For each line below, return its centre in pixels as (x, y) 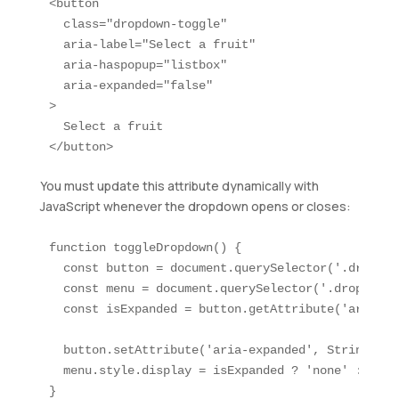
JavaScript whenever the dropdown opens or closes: (195, 207)
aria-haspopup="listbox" (138, 65)
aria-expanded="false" (130, 86)
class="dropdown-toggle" (141, 24)
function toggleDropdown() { (145, 248)
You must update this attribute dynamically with (179, 186)
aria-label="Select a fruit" (152, 45)
